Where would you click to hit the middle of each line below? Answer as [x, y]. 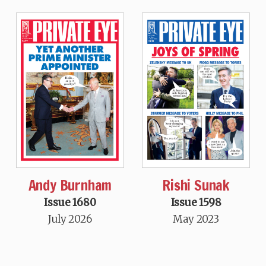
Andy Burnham [70, 186]
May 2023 [196, 219]
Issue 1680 [70, 203]
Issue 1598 [196, 203]
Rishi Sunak [196, 186]
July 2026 [70, 219]
